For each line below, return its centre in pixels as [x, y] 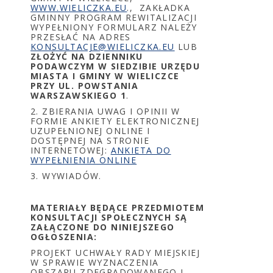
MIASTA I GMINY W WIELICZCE [105, 76]
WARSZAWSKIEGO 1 [78, 95]
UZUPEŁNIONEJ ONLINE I [90, 131]
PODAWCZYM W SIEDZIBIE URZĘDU [115, 66]
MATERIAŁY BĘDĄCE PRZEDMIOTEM [118, 207]
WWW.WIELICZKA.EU [79, 8]
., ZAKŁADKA [159, 8]
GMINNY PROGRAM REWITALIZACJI [114, 17]
